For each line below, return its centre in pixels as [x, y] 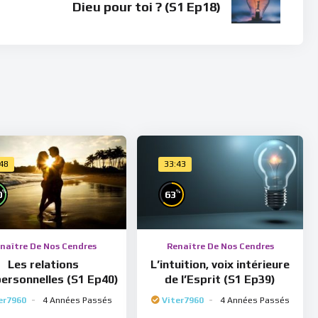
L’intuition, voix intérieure [220, 264]
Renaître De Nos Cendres [220, 246]
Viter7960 [182, 300]
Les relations [43, 264]
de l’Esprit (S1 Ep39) [220, 279]
